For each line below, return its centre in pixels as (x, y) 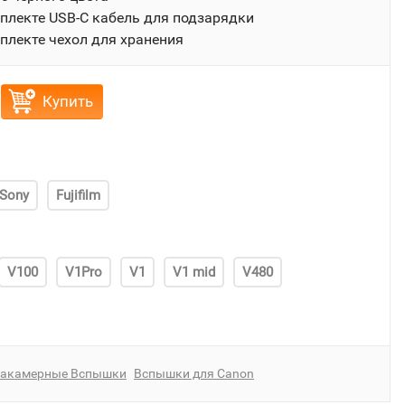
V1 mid (194, 272)
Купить (68, 101)
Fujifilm (78, 195)
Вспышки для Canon (194, 373)
